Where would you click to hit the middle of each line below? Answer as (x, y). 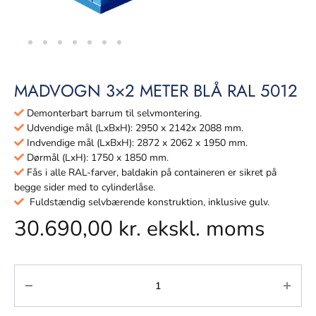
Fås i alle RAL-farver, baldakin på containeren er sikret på (150, 172)
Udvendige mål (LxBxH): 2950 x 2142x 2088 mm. (134, 128)
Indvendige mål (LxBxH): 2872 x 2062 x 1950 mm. (136, 143)
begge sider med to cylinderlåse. (85, 187)
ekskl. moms (203, 229)
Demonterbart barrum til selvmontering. (113, 113)
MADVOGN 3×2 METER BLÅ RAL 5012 (156, 91)
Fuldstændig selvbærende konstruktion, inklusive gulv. (147, 202)
